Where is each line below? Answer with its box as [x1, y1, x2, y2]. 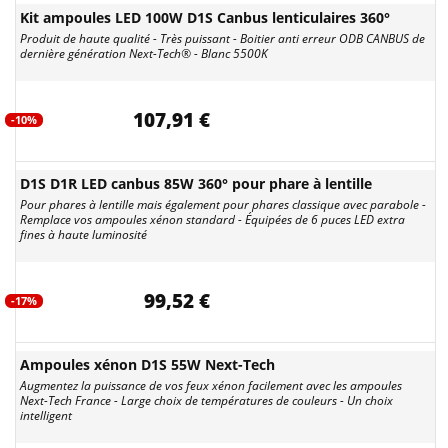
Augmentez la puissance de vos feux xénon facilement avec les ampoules [20, 377, 402, 394]
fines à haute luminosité [20, 226, 147, 243]
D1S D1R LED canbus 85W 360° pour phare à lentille [20, 174, 372, 193]
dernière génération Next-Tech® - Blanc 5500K [20, 45, 268, 62]
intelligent [20, 407, 72, 424]
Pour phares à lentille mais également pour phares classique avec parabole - [20, 196, 426, 213]
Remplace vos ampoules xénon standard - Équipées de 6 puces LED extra [20, 211, 405, 228]
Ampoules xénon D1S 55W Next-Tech [20, 355, 275, 374]
